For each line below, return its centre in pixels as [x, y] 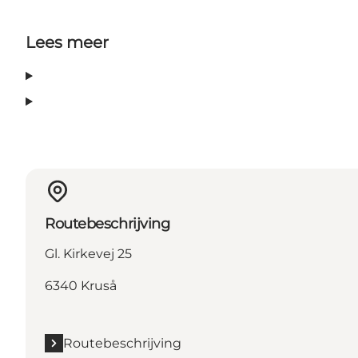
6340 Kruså [81, 285]
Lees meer [67, 43]
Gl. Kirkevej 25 [88, 253]
